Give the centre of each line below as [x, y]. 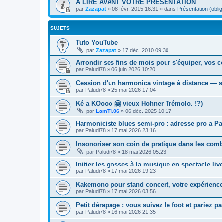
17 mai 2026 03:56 [134, 191]
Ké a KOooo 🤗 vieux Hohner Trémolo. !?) [139, 103]
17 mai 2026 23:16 [134, 130]
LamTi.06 [108, 111]
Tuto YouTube [97, 42]
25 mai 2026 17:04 [134, 89]
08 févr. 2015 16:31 [135, 9]
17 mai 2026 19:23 [134, 171]
